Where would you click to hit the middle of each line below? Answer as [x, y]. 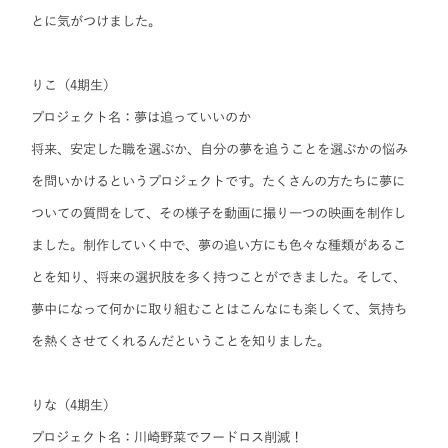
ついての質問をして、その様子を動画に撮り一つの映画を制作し [219, 213]
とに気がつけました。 [96, 21]
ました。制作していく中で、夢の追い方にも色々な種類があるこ [219, 245]
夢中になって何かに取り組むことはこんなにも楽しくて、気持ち [219, 309]
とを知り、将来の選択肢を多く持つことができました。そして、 [219, 277]
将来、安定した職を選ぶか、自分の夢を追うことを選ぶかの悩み [220, 149]
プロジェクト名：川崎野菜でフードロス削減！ [167, 437]
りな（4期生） [74, 405]
